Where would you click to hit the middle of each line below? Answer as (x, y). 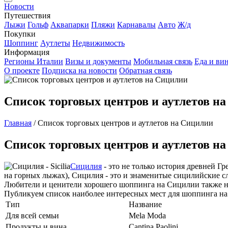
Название (145, 204)
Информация (27, 52)
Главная (18, 123)
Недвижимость (98, 43)
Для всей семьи (32, 215)
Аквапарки (70, 25)
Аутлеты (55, 43)
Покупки (20, 34)
